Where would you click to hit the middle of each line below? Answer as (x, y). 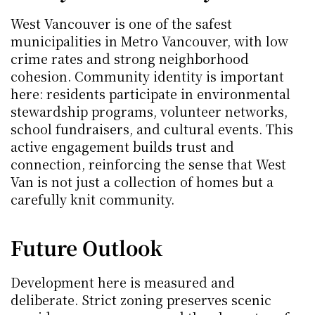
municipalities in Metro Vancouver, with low (149, 41)
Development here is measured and (123, 282)
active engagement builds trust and (122, 146)
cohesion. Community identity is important (147, 76)
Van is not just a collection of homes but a (142, 181)
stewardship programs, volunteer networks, (149, 111)
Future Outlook (86, 247)
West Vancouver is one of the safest (121, 23)
